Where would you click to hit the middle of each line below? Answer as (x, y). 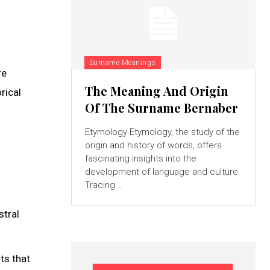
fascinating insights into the (140, 158)
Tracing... (103, 185)
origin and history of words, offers (153, 145)
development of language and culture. (162, 171)
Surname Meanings (122, 62)
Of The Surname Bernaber (161, 107)
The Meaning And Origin (156, 90)
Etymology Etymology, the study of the (107, 132)
